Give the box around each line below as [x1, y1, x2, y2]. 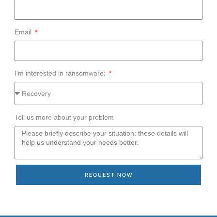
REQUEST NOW [84, 171, 133, 178]
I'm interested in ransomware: [15, 69, 108, 77]
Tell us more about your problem [15, 113, 114, 121]
